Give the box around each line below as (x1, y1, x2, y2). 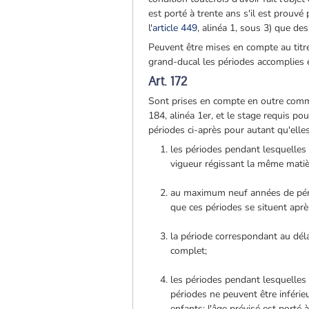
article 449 (152, 21, 198, 34)
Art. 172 (148, 72, 188, 89)
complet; (170, 243, 208, 257)
